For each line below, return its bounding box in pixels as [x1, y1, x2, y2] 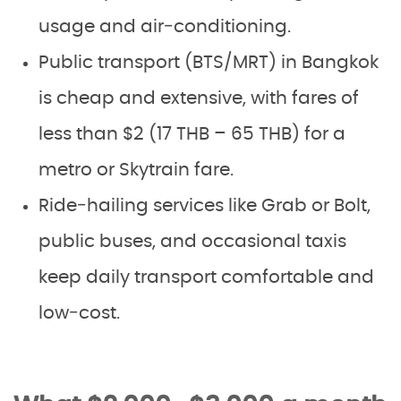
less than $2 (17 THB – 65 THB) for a [38, 125, 346, 144]
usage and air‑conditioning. [38, 18, 291, 37]
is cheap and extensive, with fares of [38, 90, 359, 108]
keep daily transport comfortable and [38, 269, 374, 287]
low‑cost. [38, 304, 120, 323]
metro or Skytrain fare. [38, 161, 234, 180]
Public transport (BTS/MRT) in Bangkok [38, 54, 379, 73]
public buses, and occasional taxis [38, 233, 346, 252]
